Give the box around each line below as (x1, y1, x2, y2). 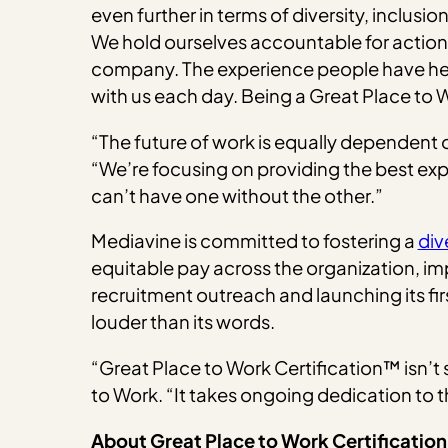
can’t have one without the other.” (90, 183, 383, 207)
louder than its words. (90, 310, 278, 334)
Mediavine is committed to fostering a (90, 229, 418, 253)
